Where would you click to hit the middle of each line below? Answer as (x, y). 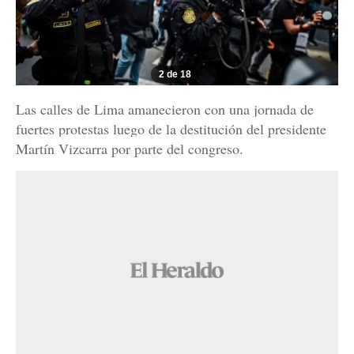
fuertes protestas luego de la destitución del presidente (171, 129)
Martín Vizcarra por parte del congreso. (130, 149)
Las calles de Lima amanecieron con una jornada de (165, 109)
